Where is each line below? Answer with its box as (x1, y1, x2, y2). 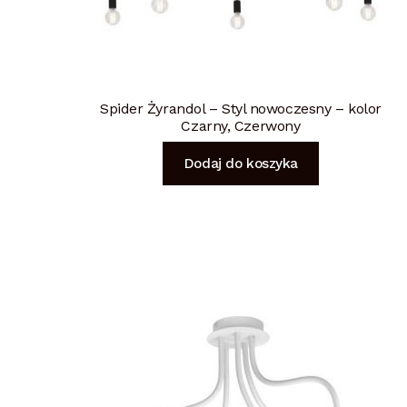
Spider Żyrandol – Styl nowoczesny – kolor (100, 99, 382, 117)
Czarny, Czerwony (181, 116, 301, 134)
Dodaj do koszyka (183, 155, 298, 173)
